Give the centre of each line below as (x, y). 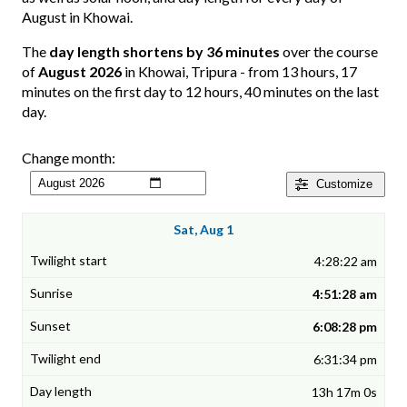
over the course (329, 52)
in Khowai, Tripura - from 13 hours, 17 (239, 72)
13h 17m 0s (344, 392)
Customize (344, 184)
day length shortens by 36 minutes (164, 52)
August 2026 (80, 72)
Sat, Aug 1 (203, 230)
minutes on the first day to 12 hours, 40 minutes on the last (200, 92)
